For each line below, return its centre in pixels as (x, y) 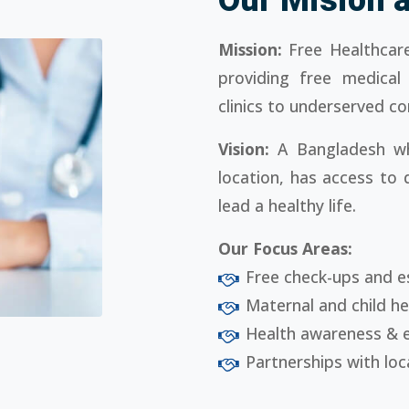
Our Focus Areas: (285, 248)
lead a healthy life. (287, 205)
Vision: (248, 148)
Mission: (254, 49)
